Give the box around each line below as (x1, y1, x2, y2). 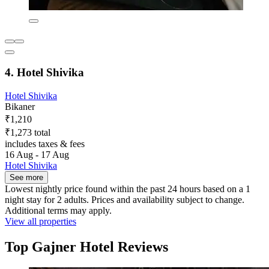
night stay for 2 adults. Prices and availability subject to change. (5, 194, 244, 205)
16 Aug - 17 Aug (5, 149, 69, 160)
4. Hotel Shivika (5, 66, 84, 79)
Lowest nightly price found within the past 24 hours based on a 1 (5, 183, 250, 194)
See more (10, 172, 43, 182)
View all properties (5, 216, 76, 226)
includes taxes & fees (5, 138, 85, 149)
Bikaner (5, 101, 35, 112)
